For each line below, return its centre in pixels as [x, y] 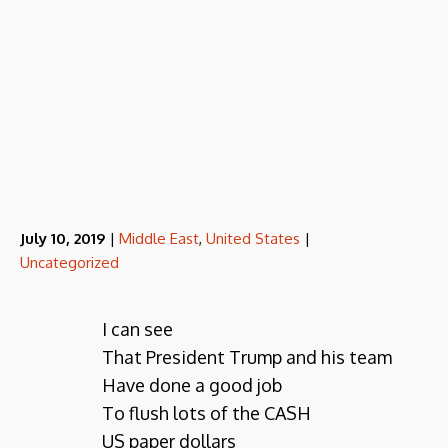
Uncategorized [69, 262]
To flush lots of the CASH [206, 413]
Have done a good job [192, 385]
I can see [137, 329]
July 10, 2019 [62, 238]
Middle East [159, 238]
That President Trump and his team [247, 357]
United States [253, 238]
